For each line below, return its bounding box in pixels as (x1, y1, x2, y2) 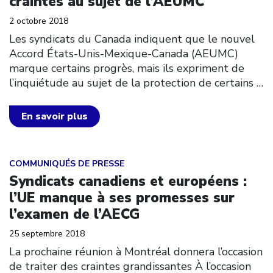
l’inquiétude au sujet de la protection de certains (9, 75, 253, 90)
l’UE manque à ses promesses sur (9, 188, 235, 207)
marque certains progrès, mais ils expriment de (9, 60, 244, 76)
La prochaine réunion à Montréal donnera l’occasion (9, 244, 263, 259)
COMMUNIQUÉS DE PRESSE (9, 158, 124, 169)
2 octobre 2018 (9, 15, 68, 27)
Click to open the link (9, 149, 122, 164)
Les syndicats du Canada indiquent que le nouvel (9, 31, 255, 46)
